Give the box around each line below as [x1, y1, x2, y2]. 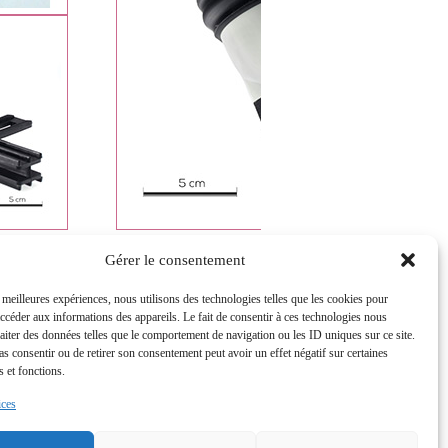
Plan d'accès [6, 349, 69, 361]
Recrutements [6, 367, 76, 379]
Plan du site [190, 267, 246, 278]
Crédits [56, 267, 92, 278]
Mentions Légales [98, 267, 184, 278]
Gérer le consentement [104, 251, 245, 268]
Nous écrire [6, 331, 64, 343]
